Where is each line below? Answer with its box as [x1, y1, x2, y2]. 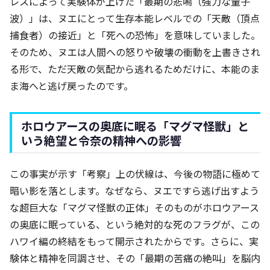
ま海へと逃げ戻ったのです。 [10, 78, 133, 93]
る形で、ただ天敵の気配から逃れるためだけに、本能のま [10, 61, 260, 76]
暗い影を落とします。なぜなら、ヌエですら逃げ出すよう [10, 183, 259, 198]
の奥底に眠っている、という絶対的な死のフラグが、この [10, 216, 260, 231]
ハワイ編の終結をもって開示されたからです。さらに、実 [10, 233, 259, 248]
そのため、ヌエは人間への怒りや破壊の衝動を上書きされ [10, 44, 260, 59]
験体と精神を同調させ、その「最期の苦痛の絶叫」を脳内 [10, 250, 260, 265]
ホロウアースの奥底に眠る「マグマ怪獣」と [21, 117, 249, 134]
